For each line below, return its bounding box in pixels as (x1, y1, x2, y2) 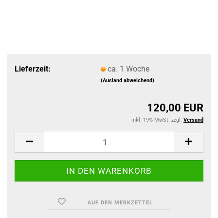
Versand (183, 117, 203, 123)
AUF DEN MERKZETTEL (88, 200, 153, 206)
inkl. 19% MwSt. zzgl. (131, 117, 183, 123)
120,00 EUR (147, 102, 203, 114)
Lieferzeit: (15, 64, 51, 73)
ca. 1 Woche (107, 64, 149, 73)
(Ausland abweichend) (100, 77, 154, 84)
